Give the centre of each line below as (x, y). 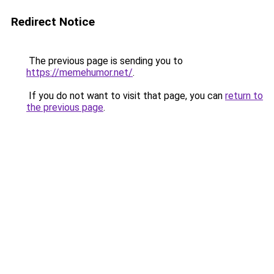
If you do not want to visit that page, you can (126, 96)
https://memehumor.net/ (80, 72)
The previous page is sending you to (105, 61)
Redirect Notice (53, 22)
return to (244, 96)
